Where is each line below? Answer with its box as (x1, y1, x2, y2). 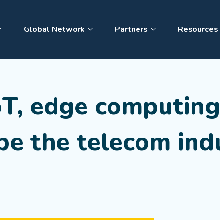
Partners (115, 24, 148, 35)
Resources (178, 24, 219, 35)
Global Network (24, 24, 85, 35)
